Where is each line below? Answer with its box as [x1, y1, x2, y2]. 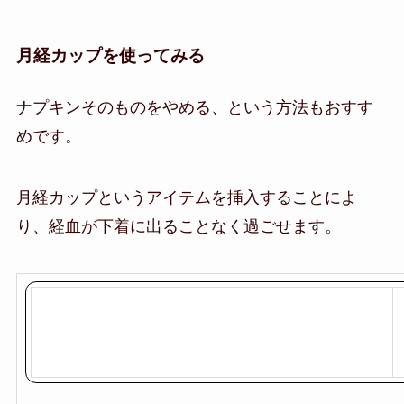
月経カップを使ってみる [15, 45, 205, 65]
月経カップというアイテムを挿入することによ [15, 188, 357, 207]
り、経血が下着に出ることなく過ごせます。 [15, 216, 341, 235]
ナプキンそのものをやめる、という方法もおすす [15, 98, 373, 117]
